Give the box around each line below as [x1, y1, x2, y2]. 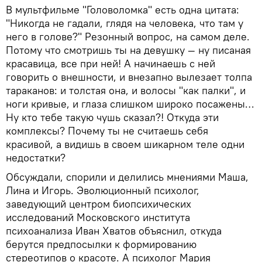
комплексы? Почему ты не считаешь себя [6, 123, 208, 137]
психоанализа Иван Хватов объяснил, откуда [6, 223, 222, 237]
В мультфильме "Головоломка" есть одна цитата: [6, 2, 239, 16]
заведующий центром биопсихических [6, 196, 191, 211]
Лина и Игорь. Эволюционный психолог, [6, 183, 199, 197]
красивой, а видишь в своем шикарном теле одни [6, 137, 244, 151]
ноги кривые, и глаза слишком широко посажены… [6, 96, 254, 111]
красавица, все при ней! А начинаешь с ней [6, 56, 215, 70]
